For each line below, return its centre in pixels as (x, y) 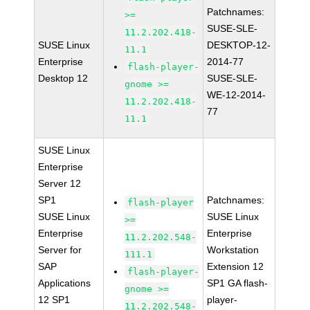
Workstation (233, 250)
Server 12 (60, 183)
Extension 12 (236, 266)
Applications (65, 283)
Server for (60, 250)
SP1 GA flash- (238, 283)
